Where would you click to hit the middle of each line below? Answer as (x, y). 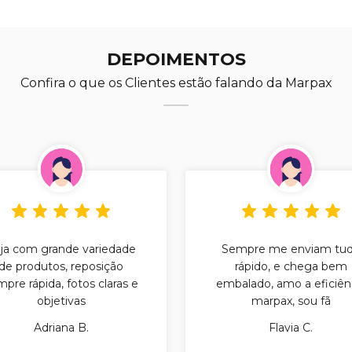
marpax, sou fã (291, 301)
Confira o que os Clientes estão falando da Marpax (176, 83)
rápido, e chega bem (291, 266)
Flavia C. (291, 327)
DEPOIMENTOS (176, 60)
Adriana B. (61, 327)
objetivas (61, 301)
